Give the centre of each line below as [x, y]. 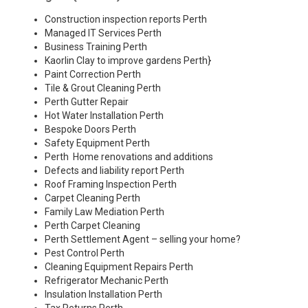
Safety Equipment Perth [97, 143]
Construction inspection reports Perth [126, 20]
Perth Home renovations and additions [129, 157]
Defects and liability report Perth [114, 171]
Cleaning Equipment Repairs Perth [119, 267]
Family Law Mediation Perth [104, 212]
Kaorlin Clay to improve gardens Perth [126, 61]
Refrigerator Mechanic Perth [107, 281]
